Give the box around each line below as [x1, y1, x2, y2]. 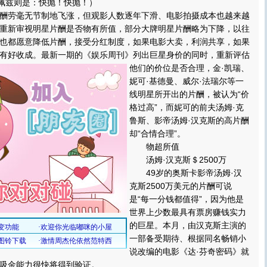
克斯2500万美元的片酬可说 [129, 181, 232, 191]
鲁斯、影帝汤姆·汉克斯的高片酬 [129, 116, 249, 125]
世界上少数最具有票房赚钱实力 [129, 207, 246, 217]
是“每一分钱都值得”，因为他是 [129, 194, 244, 204]
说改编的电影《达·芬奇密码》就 [129, 247, 249, 256]
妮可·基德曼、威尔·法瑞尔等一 [129, 76, 244, 86]
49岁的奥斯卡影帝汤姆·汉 [129, 168, 242, 178]
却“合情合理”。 [129, 129, 185, 138]
